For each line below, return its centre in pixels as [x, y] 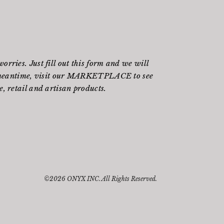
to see [142, 76]
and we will [126, 63]
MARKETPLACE [99, 76]
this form [87, 63]
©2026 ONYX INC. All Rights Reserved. [100, 178]
